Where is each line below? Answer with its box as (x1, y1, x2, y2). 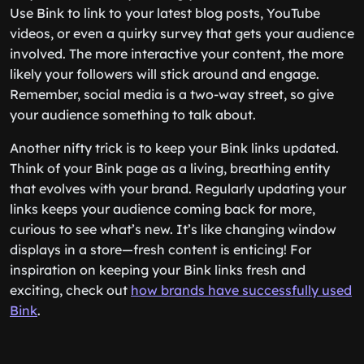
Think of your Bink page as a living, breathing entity (10, 160, 330, 176)
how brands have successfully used (131, 282, 352, 298)
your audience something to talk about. (10, 106, 256, 123)
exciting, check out (10, 282, 131, 298)
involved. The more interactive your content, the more (10, 45, 344, 62)
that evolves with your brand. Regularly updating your (10, 180, 346, 197)
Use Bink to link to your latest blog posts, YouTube (10, 5, 320, 21)
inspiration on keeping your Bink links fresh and (10, 262, 305, 278)
